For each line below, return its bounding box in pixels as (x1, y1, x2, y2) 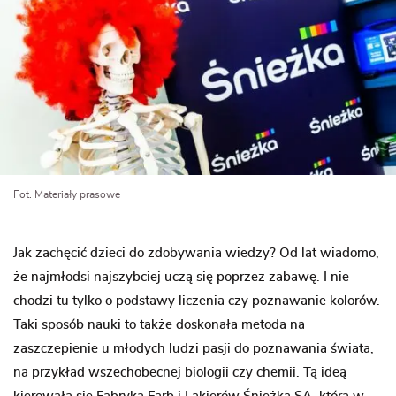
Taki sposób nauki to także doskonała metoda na (13, 317, 305, 331)
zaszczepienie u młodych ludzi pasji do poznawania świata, (13, 341, 374, 355)
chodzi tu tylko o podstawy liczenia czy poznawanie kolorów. (13, 293, 380, 308)
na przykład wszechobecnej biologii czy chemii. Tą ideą (13, 365, 346, 379)
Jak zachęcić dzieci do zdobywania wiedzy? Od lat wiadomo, (13, 246, 379, 260)
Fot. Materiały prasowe (13, 188, 120, 200)
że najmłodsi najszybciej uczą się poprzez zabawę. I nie (13, 270, 349, 284)
